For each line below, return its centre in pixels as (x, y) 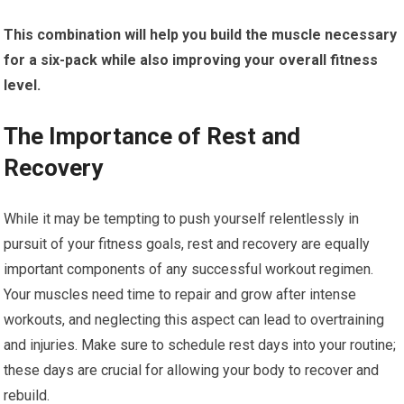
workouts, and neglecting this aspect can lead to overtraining (194, 320)
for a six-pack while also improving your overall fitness (191, 60)
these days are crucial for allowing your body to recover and (192, 371)
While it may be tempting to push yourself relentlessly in (182, 219)
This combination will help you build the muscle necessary (201, 35)
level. (23, 86)
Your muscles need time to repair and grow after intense (180, 295)
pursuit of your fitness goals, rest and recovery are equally (187, 244)
